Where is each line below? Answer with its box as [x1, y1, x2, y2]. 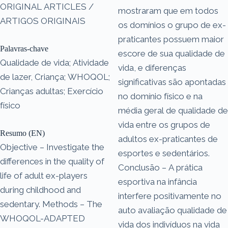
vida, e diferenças [118, 62, 186, 73]
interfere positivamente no [118, 190, 221, 201]
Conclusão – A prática [118, 162, 203, 173]
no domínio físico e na [118, 91, 203, 101]
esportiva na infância [118, 176, 197, 187]
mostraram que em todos [118, 5, 218, 16]
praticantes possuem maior [118, 34, 224, 44]
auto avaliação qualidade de [118, 205, 227, 215]
